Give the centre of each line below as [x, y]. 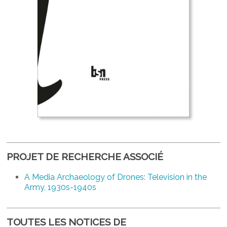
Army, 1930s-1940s [61, 187]
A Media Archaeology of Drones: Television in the [116, 177]
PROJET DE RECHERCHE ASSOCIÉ [85, 156]
